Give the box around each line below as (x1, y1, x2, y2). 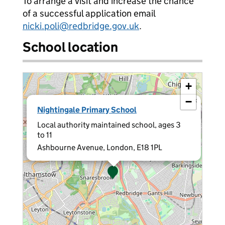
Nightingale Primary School (37, 105, 137, 115)
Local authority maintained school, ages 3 (37, 120, 181, 130)
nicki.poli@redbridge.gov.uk (23, 20, 139, 32)
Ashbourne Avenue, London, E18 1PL (37, 143, 162, 152)
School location (23, 39, 118, 55)
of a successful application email (23, 8, 155, 19)
